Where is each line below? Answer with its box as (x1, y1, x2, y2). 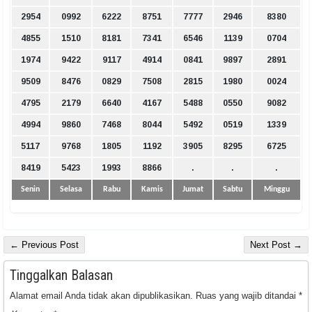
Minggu (263, 185, 290, 194)
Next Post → (250, 240, 302, 251)
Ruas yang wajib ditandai (196, 290, 299, 302)
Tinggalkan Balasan (10, 267, 113, 284)
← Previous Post (10, 240, 79, 251)
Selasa (59, 185, 82, 194)
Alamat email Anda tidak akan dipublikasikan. (10, 290, 193, 302)
